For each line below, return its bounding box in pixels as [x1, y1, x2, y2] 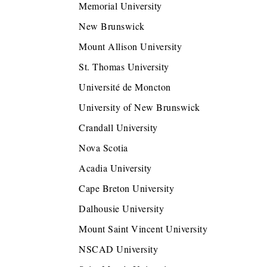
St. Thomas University [79, 60, 169, 73]
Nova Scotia [79, 141, 128, 154]
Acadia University [79, 162, 152, 175]
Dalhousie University [79, 202, 164, 215]
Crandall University [79, 121, 158, 134]
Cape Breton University [79, 182, 174, 195]
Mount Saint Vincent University [79, 222, 207, 235]
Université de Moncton [79, 80, 171, 94]
